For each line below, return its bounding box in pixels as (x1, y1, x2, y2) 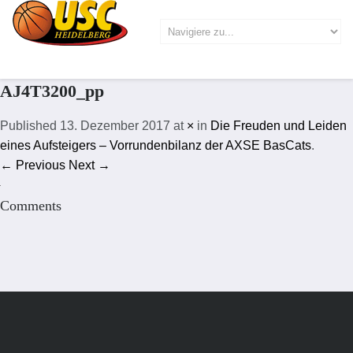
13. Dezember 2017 (60, 119, 170, 132)
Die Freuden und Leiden (210, 119, 347, 132)
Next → (69, 158, 110, 172)
